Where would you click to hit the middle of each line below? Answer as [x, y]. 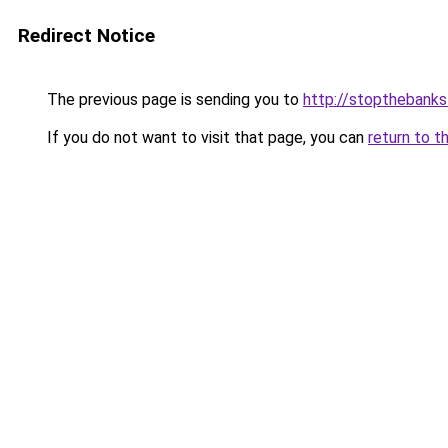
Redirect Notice [86, 35]
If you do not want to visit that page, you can [205, 137]
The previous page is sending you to [173, 99]
